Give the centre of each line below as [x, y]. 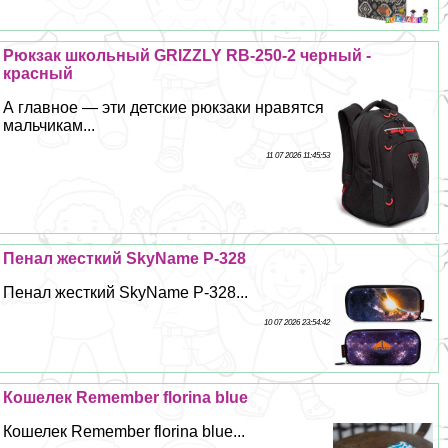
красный [38, 74]
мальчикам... [49, 126]
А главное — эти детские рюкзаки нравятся [164, 108]
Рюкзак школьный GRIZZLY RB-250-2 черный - [187, 56]
